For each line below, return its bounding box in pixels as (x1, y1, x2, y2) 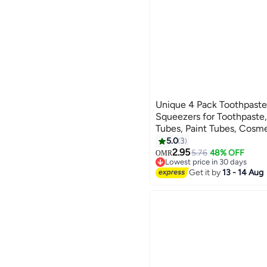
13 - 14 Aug (222, 167, 264, 178)
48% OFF (209, 147, 244, 158)
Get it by (189, 167, 223, 178)
